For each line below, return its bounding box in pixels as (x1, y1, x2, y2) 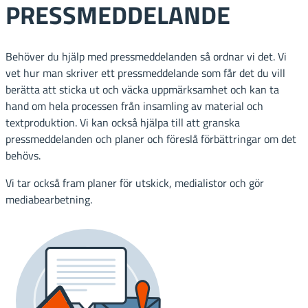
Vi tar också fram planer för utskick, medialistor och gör (5, 175, 264, 192)
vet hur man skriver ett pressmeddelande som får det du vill (5, 64, 285, 81)
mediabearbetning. (5, 191, 92, 208)
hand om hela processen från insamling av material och (5, 97, 263, 114)
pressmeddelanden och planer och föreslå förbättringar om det (5, 130, 296, 147)
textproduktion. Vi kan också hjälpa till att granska (5, 113, 240, 131)
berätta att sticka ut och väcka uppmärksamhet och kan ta (5, 80, 279, 98)
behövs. (5, 146, 41, 164)
